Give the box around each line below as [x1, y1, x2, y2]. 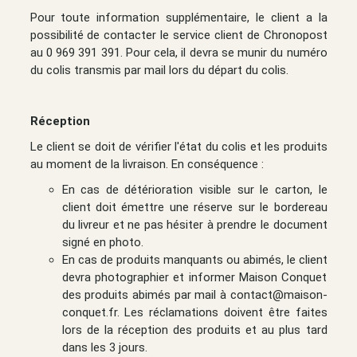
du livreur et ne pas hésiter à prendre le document [61, 217, 328, 232]
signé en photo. [61, 234, 143, 249]
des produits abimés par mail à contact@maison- [61, 287, 328, 302]
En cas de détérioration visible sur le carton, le [61, 182, 328, 197]
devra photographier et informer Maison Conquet [61, 269, 328, 284]
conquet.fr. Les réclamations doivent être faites [61, 304, 328, 320]
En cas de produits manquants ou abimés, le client [61, 252, 328, 267]
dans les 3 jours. [61, 339, 147, 355]
